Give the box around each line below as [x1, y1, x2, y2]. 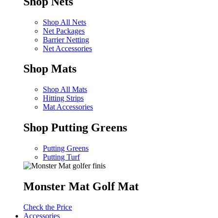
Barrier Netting [43, 35, 89, 44]
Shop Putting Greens [23, 121, 127, 134]
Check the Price [23, 202, 72, 211]
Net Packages [43, 26, 85, 35]
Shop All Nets [43, 18, 86, 26]
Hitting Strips [43, 94, 84, 103]
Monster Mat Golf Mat [23, 180, 139, 193]
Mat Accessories [43, 103, 93, 111]
